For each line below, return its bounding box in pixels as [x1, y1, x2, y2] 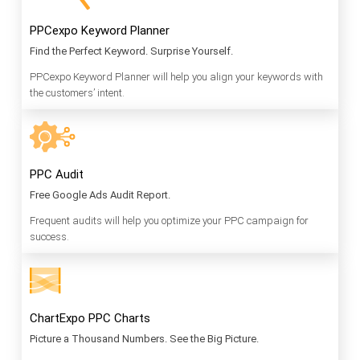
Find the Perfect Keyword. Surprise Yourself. [30, 45, 233, 58]
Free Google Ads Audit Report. [30, 189, 170, 202]
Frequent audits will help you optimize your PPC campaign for [30, 215, 309, 227]
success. [30, 231, 69, 243]
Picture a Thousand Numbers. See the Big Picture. [30, 333, 259, 346]
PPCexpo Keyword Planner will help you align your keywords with [30, 71, 323, 84]
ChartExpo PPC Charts [30, 311, 150, 326]
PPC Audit [30, 167, 84, 182]
